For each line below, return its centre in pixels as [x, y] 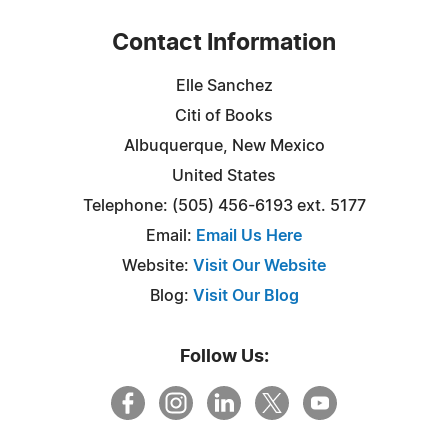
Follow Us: [224, 356]
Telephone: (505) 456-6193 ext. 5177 [224, 205]
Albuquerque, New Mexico [224, 145]
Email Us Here [249, 235]
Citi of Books [224, 115]
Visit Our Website [259, 265]
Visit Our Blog [245, 295]
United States [224, 175]
